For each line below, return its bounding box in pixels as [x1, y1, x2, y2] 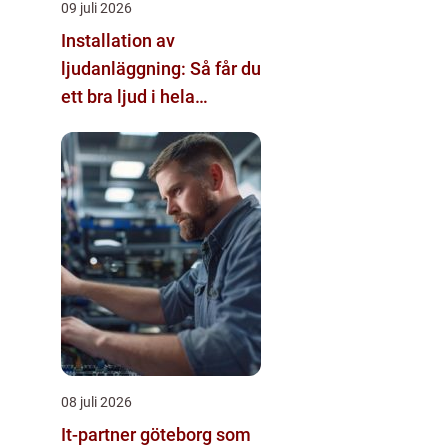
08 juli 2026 [61, 394, 132, 411]
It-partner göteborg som [61, 424, 251, 446]
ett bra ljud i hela [61, 86, 195, 108]
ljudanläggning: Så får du [61, 58, 261, 80]
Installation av [61, 30, 175, 52]
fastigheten [61, 114, 153, 136]
